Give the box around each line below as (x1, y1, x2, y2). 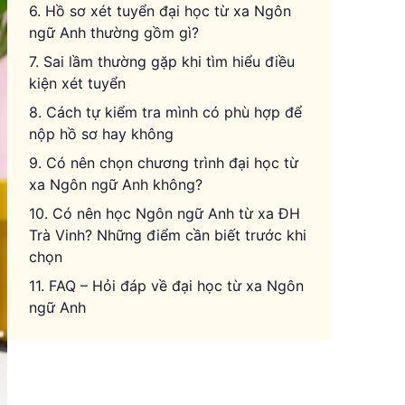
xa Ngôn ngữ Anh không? (29, 175, 202, 193)
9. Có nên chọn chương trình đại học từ (29, 154, 298, 172)
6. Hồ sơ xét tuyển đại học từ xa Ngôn (29, 2, 291, 20)
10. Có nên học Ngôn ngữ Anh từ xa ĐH (29, 204, 300, 222)
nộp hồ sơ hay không (29, 125, 174, 143)
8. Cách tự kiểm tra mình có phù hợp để (29, 103, 302, 121)
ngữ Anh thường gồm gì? (29, 24, 199, 42)
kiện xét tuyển (29, 74, 126, 92)
